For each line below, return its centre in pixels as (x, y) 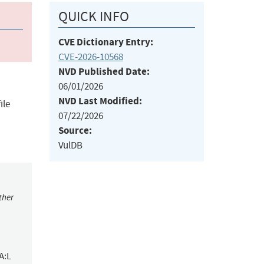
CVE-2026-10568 (90, 57)
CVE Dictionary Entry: (105, 42)
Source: (75, 131)
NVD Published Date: (104, 72)
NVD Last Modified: (100, 101)
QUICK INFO (93, 17)
